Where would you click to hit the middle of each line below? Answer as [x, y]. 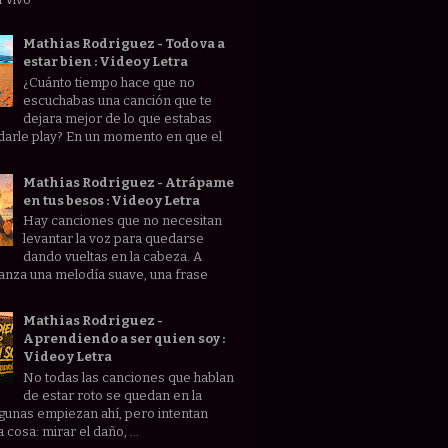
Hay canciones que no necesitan [123, 221]
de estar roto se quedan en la [113, 395]
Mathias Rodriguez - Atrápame [129, 182]
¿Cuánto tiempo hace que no [109, 82]
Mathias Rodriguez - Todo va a [124, 43]
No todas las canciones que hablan [129, 377]
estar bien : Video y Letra [106, 61]
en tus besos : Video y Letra [112, 200]
